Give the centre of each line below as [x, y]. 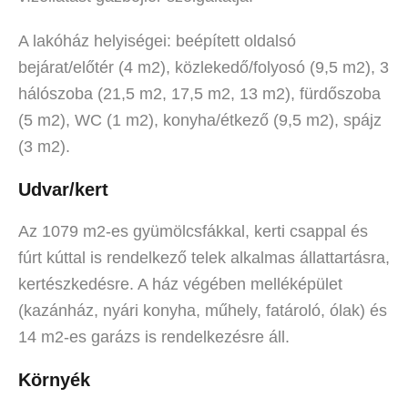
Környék [54, 380]
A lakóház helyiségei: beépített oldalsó [157, 41]
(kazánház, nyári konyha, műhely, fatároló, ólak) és [203, 311]
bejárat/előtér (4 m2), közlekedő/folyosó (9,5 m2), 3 [204, 67]
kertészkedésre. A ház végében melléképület [180, 284]
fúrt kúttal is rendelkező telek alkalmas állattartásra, [204, 258]
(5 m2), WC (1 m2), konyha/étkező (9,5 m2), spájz [200, 120]
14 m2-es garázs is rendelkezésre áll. [154, 337]
